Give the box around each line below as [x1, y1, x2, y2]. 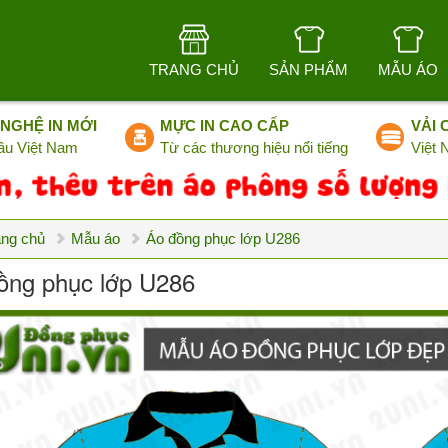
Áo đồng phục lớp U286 [145, 230, 300, 247]
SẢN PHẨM [269, 61, 348, 78]
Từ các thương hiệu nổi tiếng [160, 139, 348, 156]
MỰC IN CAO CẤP [160, 117, 289, 134]
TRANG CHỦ [149, 61, 239, 78]
